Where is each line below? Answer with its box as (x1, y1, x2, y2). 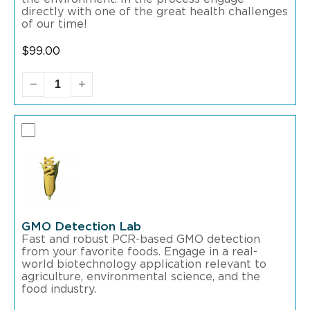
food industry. (21, 283, 96, 295)
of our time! (21, 19, 87, 30)
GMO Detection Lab (21, 220, 141, 232)
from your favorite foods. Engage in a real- (21, 246, 257, 257)
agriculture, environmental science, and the (21, 271, 260, 282)
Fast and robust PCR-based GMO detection (21, 233, 260, 245)
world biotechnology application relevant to (21, 258, 266, 270)
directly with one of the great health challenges (21, 6, 288, 18)
